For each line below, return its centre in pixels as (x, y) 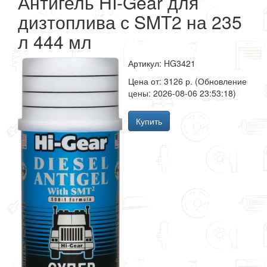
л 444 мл (55, 41)
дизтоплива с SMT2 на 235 (130, 22)
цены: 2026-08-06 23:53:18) (182, 93)
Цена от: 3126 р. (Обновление (187, 81)
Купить (149, 121)
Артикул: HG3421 (162, 63)
